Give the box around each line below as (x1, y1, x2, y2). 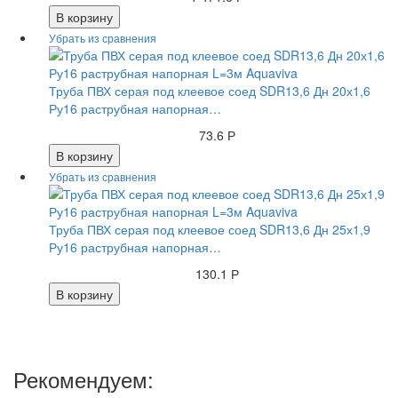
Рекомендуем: (13, 363, 154, 395)
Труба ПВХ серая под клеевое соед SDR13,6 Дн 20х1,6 (49, 82, 370, 100)
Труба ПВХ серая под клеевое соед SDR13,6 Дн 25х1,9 (49, 220, 370, 239)
